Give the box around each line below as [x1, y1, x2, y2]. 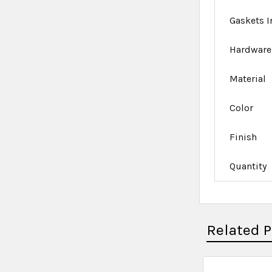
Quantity [229, 160, 267, 172]
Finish [229, 131, 257, 143]
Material [229, 73, 267, 85]
